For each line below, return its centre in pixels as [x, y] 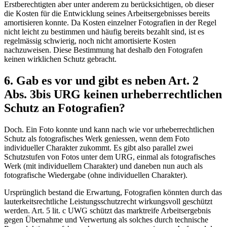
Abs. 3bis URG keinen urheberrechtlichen [113, 94]
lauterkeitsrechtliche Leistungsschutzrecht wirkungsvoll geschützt [108, 202]
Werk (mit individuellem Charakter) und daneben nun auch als [103, 166]
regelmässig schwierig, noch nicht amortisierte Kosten [90, 41]
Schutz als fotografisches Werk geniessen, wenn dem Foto [97, 139]
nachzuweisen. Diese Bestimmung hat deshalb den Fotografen [103, 50]
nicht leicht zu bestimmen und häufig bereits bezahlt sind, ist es [104, 32]
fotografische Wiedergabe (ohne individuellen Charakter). [98, 175]
